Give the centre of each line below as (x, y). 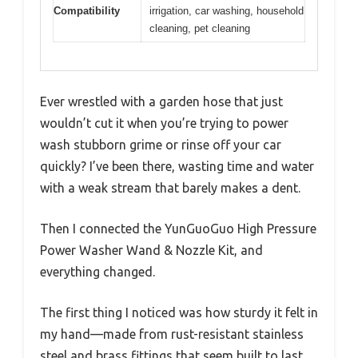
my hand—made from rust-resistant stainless (172, 334)
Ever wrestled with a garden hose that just (161, 101)
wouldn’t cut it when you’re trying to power (164, 123)
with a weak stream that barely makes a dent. (170, 187)
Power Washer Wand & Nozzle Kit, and (151, 250)
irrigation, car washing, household (227, 11)
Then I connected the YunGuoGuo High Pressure (178, 228)
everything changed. (97, 271)
